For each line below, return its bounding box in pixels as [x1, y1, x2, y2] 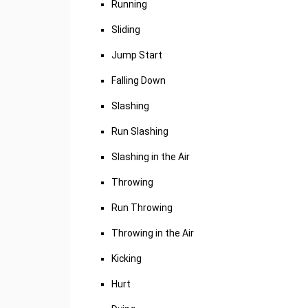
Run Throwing [111, 202, 173, 213]
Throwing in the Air [111, 228, 194, 239]
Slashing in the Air [111, 151, 190, 162]
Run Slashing [111, 126, 168, 137]
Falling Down [111, 75, 166, 86]
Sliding [111, 24, 140, 35]
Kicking [111, 253, 142, 264]
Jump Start [111, 49, 162, 60]
